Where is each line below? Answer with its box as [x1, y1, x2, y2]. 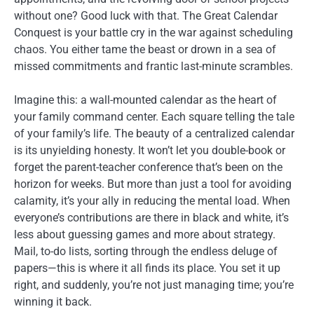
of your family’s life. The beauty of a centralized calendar [14, 127, 294, 141]
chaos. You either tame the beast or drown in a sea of [14, 43, 276, 57]
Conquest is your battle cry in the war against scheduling [14, 26, 293, 40]
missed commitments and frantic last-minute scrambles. [14, 60, 293, 74]
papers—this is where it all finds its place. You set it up [14, 261, 280, 275]
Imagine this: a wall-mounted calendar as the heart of [14, 93, 277, 107]
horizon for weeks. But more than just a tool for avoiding [14, 177, 292, 191]
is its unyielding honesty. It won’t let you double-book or [14, 144, 285, 158]
